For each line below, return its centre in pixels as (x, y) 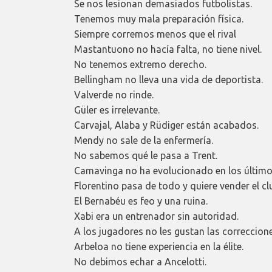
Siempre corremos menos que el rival (155, 34)
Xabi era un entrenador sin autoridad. (156, 216)
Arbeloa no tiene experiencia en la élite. (159, 246)
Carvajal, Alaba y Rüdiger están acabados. (166, 125)
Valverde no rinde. (114, 94)
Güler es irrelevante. (117, 110)
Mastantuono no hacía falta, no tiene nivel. (168, 49)
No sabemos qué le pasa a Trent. (146, 155)
